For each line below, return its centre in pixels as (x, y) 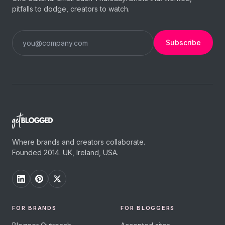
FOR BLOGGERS (148, 208)
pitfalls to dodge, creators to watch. (71, 9)
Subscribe (183, 42)
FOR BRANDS (34, 208)
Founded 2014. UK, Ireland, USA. (65, 152)
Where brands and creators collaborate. (79, 142)
